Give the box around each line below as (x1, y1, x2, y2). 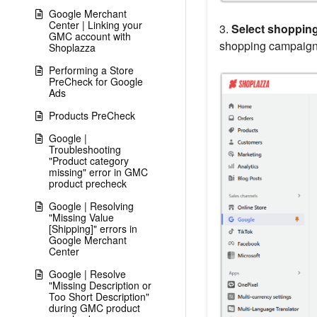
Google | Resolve (49, 267, 126, 281)
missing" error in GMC (49, 165, 148, 179)
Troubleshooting (49, 142, 121, 156)
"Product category (49, 154, 129, 168)
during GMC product (49, 301, 140, 315)
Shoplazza (49, 40, 96, 54)
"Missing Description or (49, 278, 151, 292)
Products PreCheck (49, 108, 135, 122)
